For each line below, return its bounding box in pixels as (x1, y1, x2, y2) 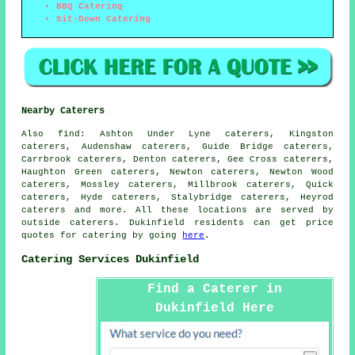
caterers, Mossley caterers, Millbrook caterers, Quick (21, 180, 334, 190)
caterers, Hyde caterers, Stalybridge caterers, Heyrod (21, 193, 334, 203)
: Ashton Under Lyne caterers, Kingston (80, 129, 334, 139)
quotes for (21, 231, 83, 241)
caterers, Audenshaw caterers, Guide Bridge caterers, (21, 142, 334, 152)
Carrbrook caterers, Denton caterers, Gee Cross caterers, (21, 155, 334, 165)
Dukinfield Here (155, 300, 274, 315)
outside (21, 218, 71, 228)
